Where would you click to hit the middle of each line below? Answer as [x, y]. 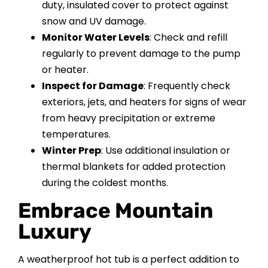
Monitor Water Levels [95, 37]
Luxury [54, 231]
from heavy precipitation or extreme [128, 118]
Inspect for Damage [92, 86]
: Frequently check [187, 86]
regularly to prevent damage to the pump [141, 53]
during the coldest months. [105, 182]
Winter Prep [71, 150]
